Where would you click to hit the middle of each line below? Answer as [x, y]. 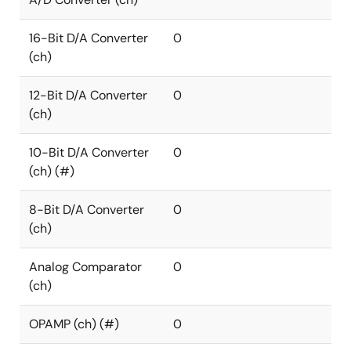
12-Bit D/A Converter [88, 95]
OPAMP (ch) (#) [74, 324]
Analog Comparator [85, 267]
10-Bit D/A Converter [89, 152]
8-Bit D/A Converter [87, 210]
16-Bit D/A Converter [89, 38]
